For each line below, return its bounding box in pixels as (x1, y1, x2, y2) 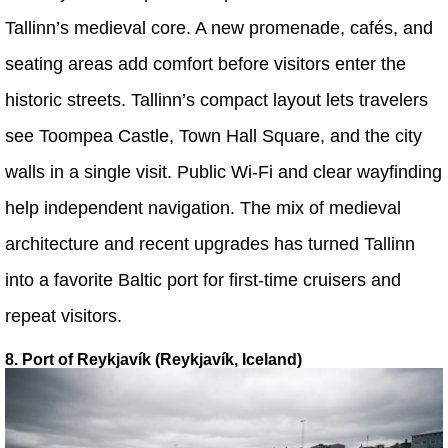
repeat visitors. (5, 305, 122, 326)
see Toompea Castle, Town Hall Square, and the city (5, 125, 422, 146)
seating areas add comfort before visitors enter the (5, 53, 406, 74)
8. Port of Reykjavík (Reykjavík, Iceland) (5, 350, 302, 368)
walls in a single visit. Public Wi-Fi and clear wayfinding (5, 161, 442, 182)
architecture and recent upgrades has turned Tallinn (5, 233, 415, 254)
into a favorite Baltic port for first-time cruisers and (5, 269, 401, 290)
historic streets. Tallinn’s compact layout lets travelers (5, 89, 428, 110)
